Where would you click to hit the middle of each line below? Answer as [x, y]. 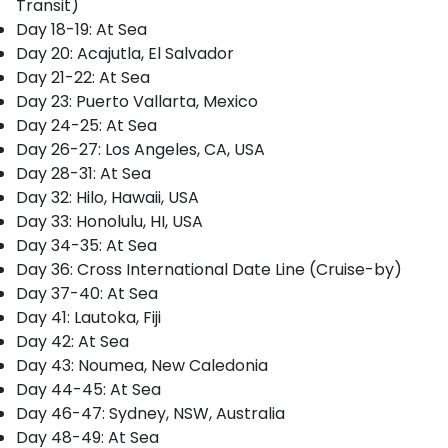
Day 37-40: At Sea [87, 293]
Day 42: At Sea [72, 341]
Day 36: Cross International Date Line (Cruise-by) [209, 269]
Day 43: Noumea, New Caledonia [142, 365]
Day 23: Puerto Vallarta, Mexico [137, 101]
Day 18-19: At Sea [81, 29]
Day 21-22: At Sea [83, 77]
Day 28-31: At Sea [83, 173]
